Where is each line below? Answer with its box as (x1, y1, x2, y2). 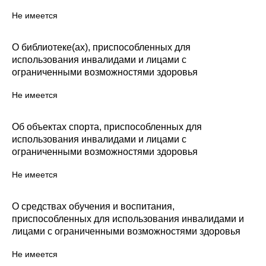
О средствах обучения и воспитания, (12, 201, 175, 211)
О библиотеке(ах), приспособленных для (12, 42, 191, 52)
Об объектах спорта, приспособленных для (12, 122, 202, 132)
